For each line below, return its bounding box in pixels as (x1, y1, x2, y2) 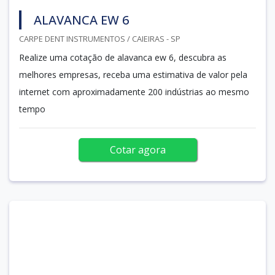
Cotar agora (109, 142, 166, 157)
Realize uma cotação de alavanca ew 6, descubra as (19, 51, 227, 63)
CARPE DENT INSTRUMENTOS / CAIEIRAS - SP (19, 33, 180, 44)
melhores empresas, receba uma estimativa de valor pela (19, 68, 247, 80)
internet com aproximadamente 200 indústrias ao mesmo (19, 85, 249, 98)
